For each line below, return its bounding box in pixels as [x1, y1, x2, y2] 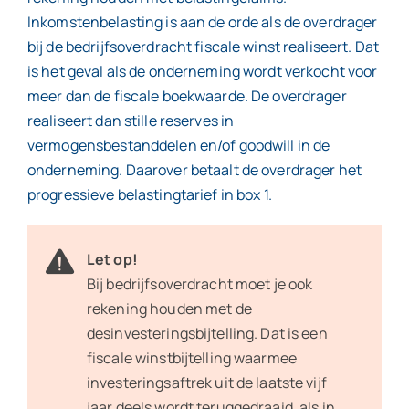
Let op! [86, 248, 138, 269]
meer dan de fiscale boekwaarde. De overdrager [26, 85, 347, 106]
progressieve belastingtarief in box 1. [26, 184, 275, 204]
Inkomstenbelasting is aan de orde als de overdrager [26, 11, 378, 32]
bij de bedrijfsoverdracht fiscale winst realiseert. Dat [26, 36, 380, 57]
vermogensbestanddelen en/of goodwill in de [26, 134, 330, 155]
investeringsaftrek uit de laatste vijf [86, 372, 327, 393]
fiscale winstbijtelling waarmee [86, 347, 297, 368]
